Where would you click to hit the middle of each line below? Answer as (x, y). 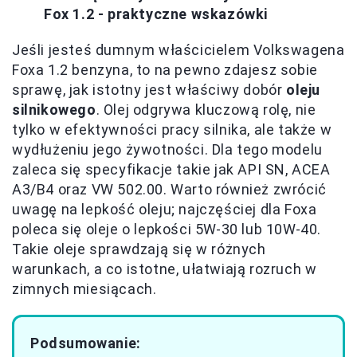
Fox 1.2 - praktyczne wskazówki (156, 14)
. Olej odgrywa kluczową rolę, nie (206, 110)
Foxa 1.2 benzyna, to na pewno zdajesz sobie (165, 70)
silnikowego (54, 110)
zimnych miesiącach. (84, 289)
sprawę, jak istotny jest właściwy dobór (149, 90)
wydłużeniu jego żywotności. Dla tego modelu (167, 149)
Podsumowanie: (86, 343)
